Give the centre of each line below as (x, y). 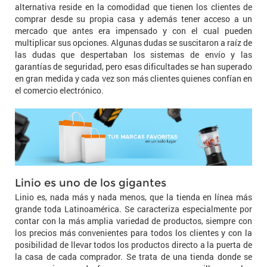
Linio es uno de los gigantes (91, 183)
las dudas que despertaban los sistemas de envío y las (133, 54)
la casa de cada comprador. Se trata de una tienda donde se (133, 257)
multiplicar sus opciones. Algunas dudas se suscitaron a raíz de (133, 42)
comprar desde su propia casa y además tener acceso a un (133, 18)
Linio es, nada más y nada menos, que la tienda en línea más (133, 197)
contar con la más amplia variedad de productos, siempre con (133, 221)
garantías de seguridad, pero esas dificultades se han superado (133, 66)
